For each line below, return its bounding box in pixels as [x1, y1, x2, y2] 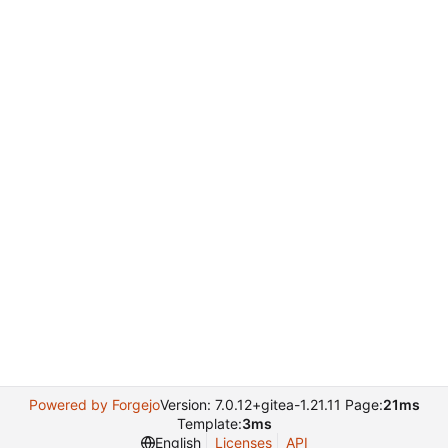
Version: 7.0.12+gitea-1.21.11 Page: [159, 396, 383, 413]
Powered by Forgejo [28, 396, 160, 413]
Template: [176, 415, 242, 432]
